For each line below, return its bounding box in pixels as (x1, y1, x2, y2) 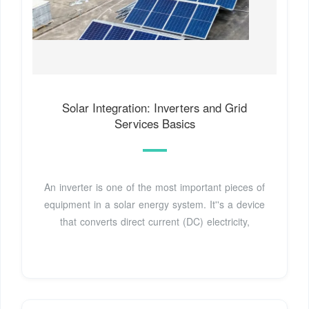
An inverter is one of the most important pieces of (44, 180, 265, 195)
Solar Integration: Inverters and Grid (62, 99, 247, 117)
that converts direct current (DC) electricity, (59, 215, 250, 229)
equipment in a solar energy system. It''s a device (44, 197, 265, 212)
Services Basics (114, 115, 195, 132)
